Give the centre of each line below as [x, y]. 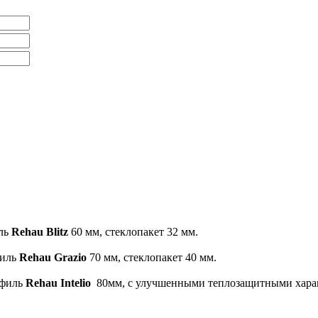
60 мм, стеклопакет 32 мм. [133, 232]
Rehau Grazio [53, 258]
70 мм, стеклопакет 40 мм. [152, 258]
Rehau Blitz [40, 232]
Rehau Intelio [58, 283]
